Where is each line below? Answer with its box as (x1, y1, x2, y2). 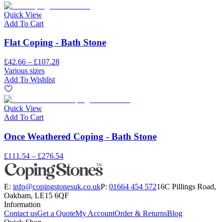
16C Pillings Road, (157, 182, 216, 191)
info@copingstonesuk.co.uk (13, 182, 101, 191)
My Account (75, 209, 114, 218)
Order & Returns (114, 209, 167, 218)
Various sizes (4, 66, 45, 75)
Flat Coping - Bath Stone (4, 37, 106, 48)
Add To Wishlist (4, 75, 55, 84)
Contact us (4, 209, 37, 218)
